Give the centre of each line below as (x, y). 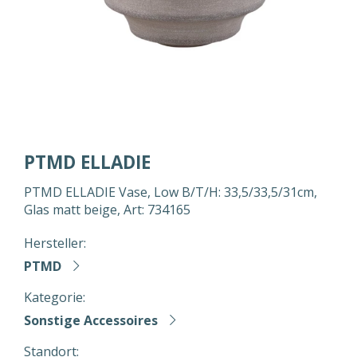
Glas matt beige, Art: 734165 (107, 210)
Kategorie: (55, 297)
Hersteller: (55, 243)
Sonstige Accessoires (91, 320)
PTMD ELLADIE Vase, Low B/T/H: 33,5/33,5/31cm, (171, 192)
